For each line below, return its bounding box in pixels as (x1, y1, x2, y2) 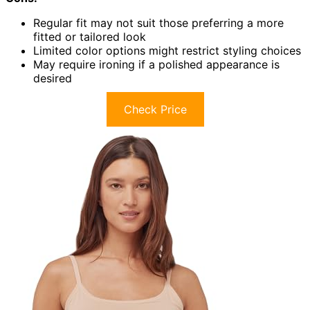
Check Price (123, 102, 187, 117)
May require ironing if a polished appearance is (33, 57, 280, 72)
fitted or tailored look (33, 30, 146, 44)
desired (33, 71, 72, 86)
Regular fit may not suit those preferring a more (33, 16, 284, 30)
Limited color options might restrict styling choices (33, 44, 301, 58)
